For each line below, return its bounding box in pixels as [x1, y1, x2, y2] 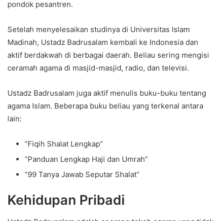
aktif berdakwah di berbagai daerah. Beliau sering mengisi [7, 50, 209, 60]
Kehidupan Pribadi [7, 191, 125, 208]
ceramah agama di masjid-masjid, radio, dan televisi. [7, 63, 189, 73]
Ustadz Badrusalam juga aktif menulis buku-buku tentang [7, 88, 206, 98]
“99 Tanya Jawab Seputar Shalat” [25, 169, 140, 179]
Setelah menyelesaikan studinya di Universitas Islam [7, 24, 190, 34]
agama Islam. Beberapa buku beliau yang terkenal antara [7, 101, 203, 110]
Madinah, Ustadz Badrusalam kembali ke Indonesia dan [7, 37, 198, 47]
